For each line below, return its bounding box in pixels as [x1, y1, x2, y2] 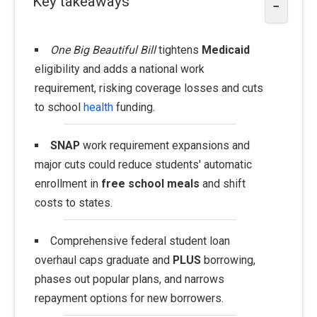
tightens [155, 43, 202, 57]
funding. [113, 100, 155, 115]
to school [35, 100, 83, 115]
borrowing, [201, 253, 255, 267]
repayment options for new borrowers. [35, 292, 224, 306]
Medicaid [201, 43, 250, 57]
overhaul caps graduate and [35, 253, 173, 267]
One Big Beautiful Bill [50, 43, 156, 57]
